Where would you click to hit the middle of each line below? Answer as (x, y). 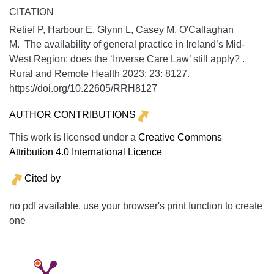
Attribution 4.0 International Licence (86, 152)
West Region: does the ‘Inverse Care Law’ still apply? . (127, 59)
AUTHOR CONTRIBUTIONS (72, 114)
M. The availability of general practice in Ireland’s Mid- (127, 44)
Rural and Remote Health (65, 73)
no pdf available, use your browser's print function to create (136, 206)
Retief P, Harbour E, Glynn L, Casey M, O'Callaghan (121, 29)
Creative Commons (180, 137)
